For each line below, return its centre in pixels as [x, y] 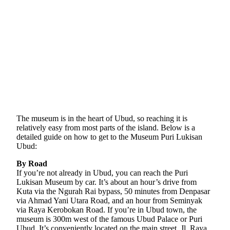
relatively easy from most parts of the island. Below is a [106, 127]
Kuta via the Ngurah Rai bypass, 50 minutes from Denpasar [113, 191]
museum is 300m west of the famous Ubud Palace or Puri [109, 219]
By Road [32, 163]
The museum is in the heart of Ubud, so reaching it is [102, 118]
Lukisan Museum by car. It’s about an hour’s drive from [107, 182]
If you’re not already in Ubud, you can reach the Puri [102, 172]
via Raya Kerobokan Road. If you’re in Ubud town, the [107, 209]
